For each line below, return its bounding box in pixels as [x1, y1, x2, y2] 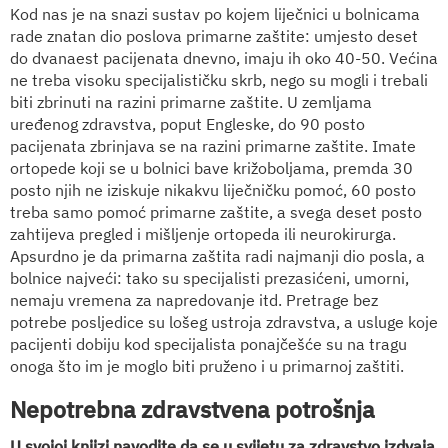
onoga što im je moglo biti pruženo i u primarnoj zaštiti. [10, 355, 404, 376]
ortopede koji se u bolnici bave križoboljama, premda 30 [10, 157, 413, 178]
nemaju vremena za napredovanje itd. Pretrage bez [10, 289, 378, 310]
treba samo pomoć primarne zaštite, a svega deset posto [10, 201, 422, 222]
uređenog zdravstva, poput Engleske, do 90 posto [10, 113, 365, 134]
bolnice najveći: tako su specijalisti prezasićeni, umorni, [10, 267, 409, 288]
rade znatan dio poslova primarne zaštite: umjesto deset [10, 25, 418, 46]
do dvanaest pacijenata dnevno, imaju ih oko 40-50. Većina [10, 47, 438, 68]
